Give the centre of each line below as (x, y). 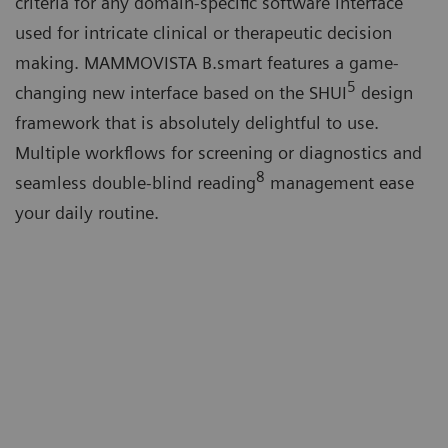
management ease (339, 183)
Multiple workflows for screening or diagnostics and (218, 153)
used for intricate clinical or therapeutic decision (203, 33)
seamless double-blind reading (135, 183)
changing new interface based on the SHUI (181, 93)
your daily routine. (89, 213)
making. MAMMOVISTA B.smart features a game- (207, 63)
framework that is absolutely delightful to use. (197, 123)
